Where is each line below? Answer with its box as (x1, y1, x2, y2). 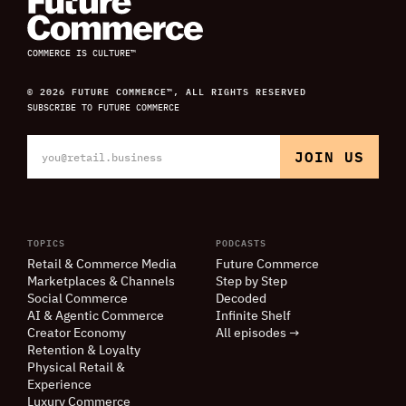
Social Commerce (27, 293, 128, 306)
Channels (118, 275, 175, 289)
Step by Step (216, 275, 287, 289)
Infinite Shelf (216, 310, 291, 324)
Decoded (216, 293, 266, 306)
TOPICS (27, 234, 65, 251)
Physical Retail (27, 362, 116, 375)
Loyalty (96, 344, 140, 358)
